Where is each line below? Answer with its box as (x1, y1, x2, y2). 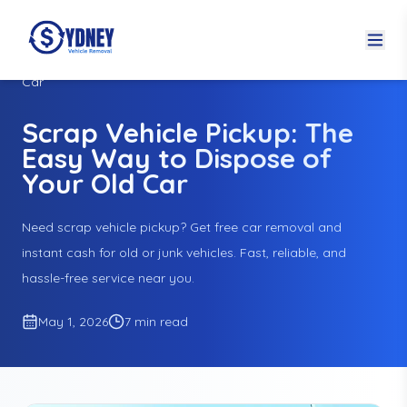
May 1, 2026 (38, 313, 108, 330)
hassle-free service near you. (22, 270, 194, 286)
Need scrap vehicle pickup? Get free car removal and (22, 219, 342, 235)
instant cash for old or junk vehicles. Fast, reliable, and (22, 244, 346, 261)
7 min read (124, 313, 188, 330)
